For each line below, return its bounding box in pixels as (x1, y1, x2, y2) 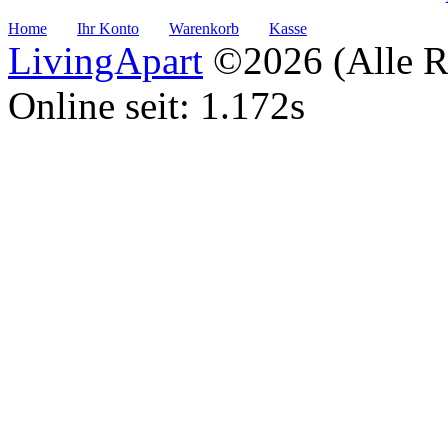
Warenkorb (169, 20, 239, 38)
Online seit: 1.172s (8, 84, 305, 128)
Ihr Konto (77, 20, 139, 38)
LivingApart (8, 39, 203, 83)
